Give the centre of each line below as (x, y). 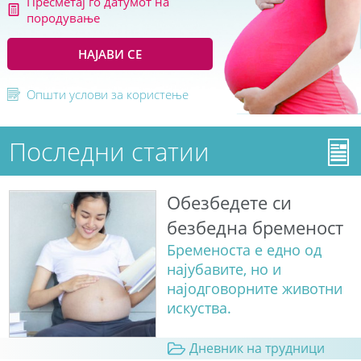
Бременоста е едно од (244, 250)
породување (63, 18)
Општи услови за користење (107, 95)
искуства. (199, 308)
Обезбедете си (229, 203)
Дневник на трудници (257, 349)
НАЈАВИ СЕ (110, 54)
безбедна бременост (255, 228)
